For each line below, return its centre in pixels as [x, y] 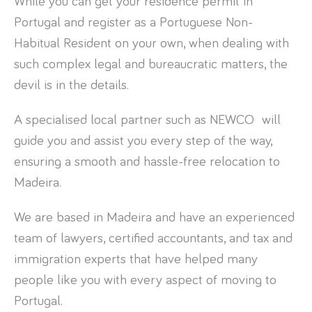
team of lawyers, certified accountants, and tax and [153, 238]
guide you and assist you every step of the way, [143, 140]
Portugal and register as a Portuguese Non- [133, 22]
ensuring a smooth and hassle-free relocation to [147, 161]
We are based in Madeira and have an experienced [154, 217]
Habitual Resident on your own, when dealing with [151, 43]
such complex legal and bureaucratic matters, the [151, 64]
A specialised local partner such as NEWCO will [147, 119]
